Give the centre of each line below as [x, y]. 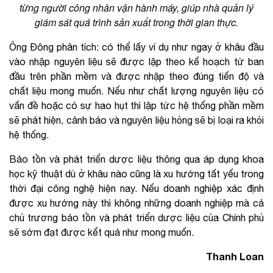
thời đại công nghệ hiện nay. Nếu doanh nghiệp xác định [136, 188]
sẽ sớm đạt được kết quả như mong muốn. [101, 232]
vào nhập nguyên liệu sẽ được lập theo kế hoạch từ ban [136, 61]
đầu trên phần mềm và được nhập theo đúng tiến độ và [136, 76]
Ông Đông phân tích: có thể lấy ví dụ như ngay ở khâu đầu [136, 47]
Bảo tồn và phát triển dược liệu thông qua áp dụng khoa [136, 159]
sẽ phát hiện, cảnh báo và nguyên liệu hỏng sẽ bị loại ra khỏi [136, 120]
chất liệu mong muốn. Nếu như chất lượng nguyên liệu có [136, 90]
